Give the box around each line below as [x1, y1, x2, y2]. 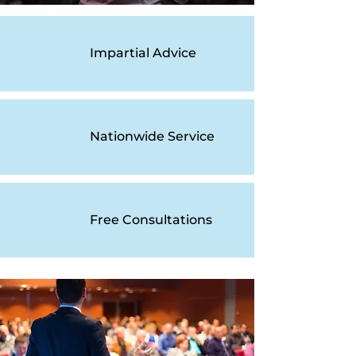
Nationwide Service [90, 129, 215, 144]
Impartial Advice [90, 45, 196, 60]
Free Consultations [90, 212, 212, 227]
